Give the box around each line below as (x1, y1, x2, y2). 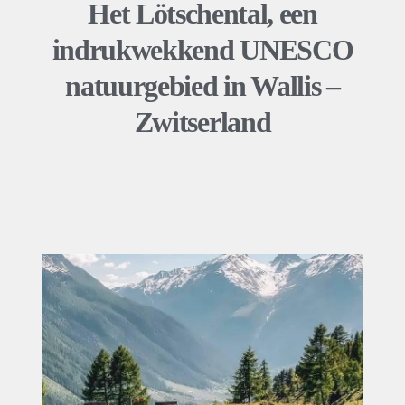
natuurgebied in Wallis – (65, 70, 340, 102)
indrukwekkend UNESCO (52, 33, 353, 66)
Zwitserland (134, 106, 271, 138)
